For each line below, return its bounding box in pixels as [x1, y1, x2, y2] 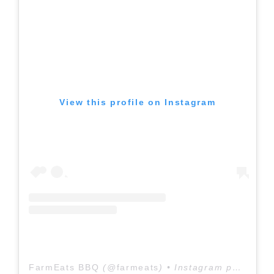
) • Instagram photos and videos [159, 262, 232, 273]
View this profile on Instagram [59, 97, 216, 107]
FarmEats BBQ [28, 262, 100, 273]
